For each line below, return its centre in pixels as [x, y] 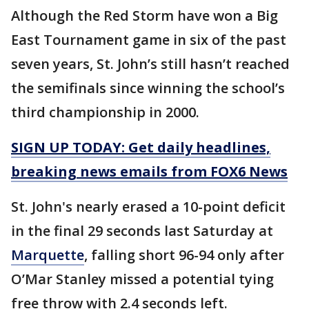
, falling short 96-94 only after [184, 255]
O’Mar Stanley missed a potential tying [142, 279]
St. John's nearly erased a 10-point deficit [148, 206]
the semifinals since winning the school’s [148, 88]
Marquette [48, 255]
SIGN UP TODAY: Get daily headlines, [141, 147]
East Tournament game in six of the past [149, 39]
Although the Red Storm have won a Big [144, 15]
